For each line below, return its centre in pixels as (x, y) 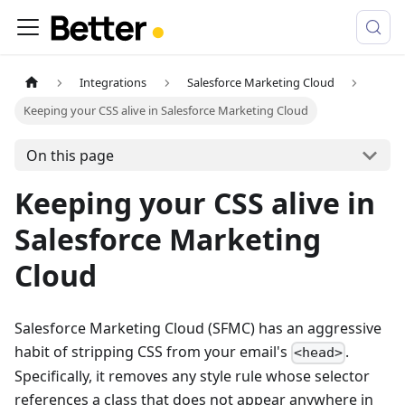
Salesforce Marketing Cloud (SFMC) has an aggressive (198, 329)
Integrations (113, 83)
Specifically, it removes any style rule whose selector (192, 377)
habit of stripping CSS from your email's (153, 352)
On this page (70, 155)
